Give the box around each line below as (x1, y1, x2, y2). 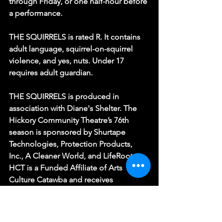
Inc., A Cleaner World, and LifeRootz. (9, 151, 140, 161)
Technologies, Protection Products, (9, 139, 134, 149)
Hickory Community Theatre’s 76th (9, 115, 131, 125)
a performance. (9, 8, 62, 18)
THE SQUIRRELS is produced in (9, 92, 121, 102)
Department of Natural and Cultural (9, 211, 135, 221)
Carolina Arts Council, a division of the (9, 199, 145, 209)
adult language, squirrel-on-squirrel (9, 44, 135, 54)
